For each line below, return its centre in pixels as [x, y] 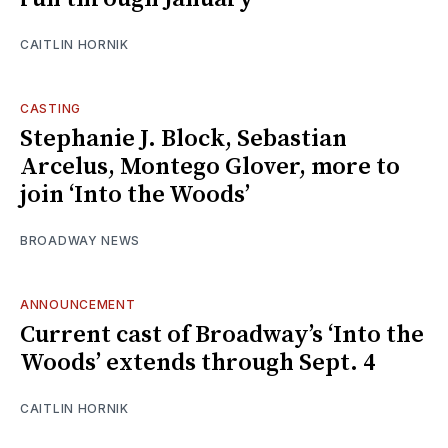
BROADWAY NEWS [80, 240]
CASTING [50, 108]
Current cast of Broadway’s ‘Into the [222, 334]
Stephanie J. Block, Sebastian [183, 138]
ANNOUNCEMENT [78, 304]
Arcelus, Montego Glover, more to [210, 166]
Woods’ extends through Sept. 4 [197, 362]
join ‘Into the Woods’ [135, 194]
